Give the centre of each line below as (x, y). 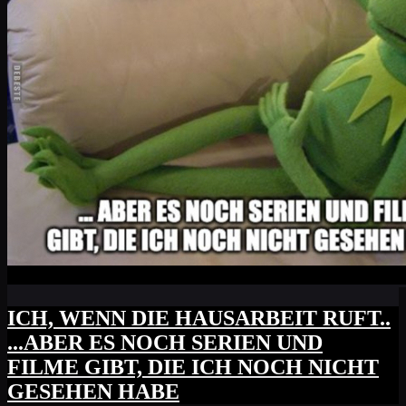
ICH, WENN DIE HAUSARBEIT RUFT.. (199, 319)
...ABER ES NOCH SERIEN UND (165, 343)
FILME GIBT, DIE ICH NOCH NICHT (193, 367)
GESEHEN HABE (93, 392)
